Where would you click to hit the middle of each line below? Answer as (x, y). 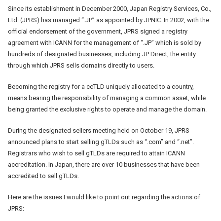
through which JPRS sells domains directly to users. (81, 65)
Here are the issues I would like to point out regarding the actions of (104, 197)
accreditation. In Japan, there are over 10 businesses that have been (104, 164)
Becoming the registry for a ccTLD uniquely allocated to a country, (101, 86)
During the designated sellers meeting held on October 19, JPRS (99, 130)
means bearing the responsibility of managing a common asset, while (107, 98)
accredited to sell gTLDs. (43, 176)
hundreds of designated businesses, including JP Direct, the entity (102, 54)
